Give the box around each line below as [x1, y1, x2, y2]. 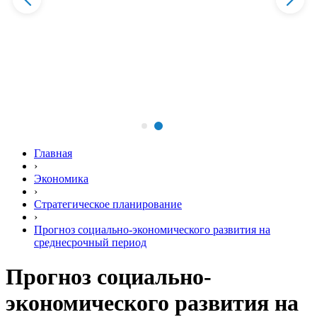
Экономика [34, 173, 88, 185]
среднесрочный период [34, 236, 146, 248]
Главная [34, 147, 72, 159]
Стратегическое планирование [34, 198, 182, 210]
